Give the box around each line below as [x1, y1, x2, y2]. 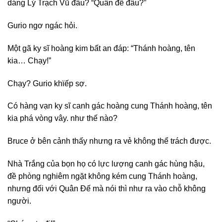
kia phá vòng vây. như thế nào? [7, 114, 117, 123]
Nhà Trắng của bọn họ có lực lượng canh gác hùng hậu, [7, 159, 205, 168]
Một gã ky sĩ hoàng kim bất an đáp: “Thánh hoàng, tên [7, 44, 195, 53]
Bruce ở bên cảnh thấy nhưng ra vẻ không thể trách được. [7, 137, 211, 146]
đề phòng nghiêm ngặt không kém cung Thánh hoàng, [7, 171, 197, 180]
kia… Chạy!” [7, 56, 51, 65]
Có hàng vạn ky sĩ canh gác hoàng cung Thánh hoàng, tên [7, 102, 212, 111]
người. [7, 196, 31, 205]
